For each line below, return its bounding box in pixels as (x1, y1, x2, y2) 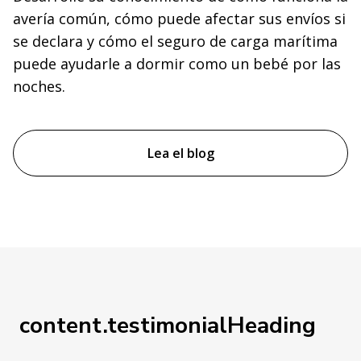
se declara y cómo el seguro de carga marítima (13, 31, 338, 52)
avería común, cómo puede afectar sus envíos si (13, 9, 346, 29)
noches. (13, 77, 65, 97)
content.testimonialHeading (19, 310, 316, 342)
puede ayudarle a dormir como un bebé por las (13, 54, 341, 74)
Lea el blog (147, 144, 214, 163)
